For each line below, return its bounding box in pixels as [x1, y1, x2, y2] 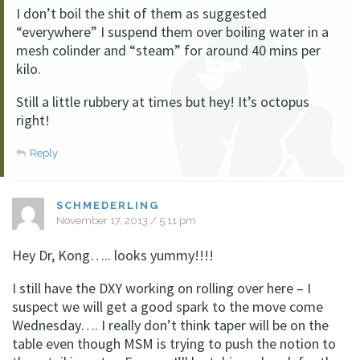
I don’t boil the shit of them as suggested [16, 3, 267, 22]
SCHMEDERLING [56, 198, 159, 211]
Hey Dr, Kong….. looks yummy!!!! [12, 245, 214, 264]
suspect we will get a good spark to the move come [12, 297, 323, 316]
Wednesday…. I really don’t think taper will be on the [12, 315, 329, 334]
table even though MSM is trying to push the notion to [12, 333, 336, 353]
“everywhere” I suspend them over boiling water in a [16, 22, 329, 41]
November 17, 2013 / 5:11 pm [56, 214, 196, 227]
